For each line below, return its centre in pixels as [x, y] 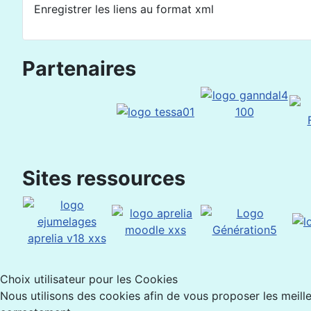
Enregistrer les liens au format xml [124, 9]
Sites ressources [104, 178]
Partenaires [79, 68]
